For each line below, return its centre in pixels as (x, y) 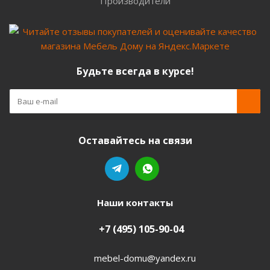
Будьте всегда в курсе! (135, 71)
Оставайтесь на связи (135, 140)
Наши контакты (135, 202)
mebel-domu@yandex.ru (145, 258)
